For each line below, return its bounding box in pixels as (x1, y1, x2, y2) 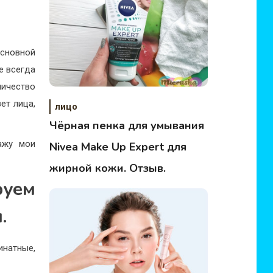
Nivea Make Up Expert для (49, 140, 187, 154)
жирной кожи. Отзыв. (49, 161, 166, 175)
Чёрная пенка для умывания (49, 118, 205, 133)
